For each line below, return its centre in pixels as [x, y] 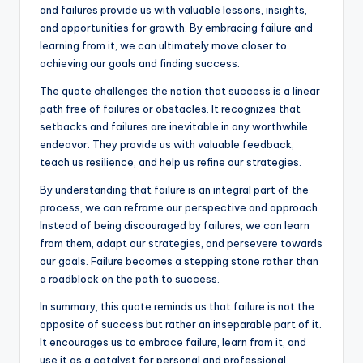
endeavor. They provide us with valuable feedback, [167, 144]
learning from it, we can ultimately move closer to [163, 45]
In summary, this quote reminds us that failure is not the [177, 306]
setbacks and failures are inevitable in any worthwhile [174, 126]
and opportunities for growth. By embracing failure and [176, 27]
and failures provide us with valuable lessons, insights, [173, 9]
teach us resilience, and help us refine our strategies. [171, 162]
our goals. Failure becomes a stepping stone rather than [179, 261]
